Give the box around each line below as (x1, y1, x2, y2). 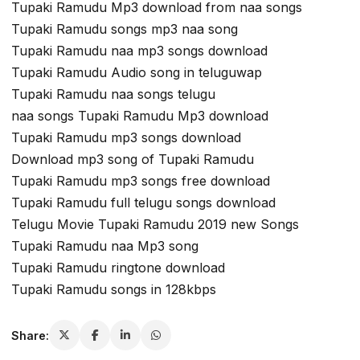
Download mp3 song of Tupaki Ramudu (11, 151, 254, 168)
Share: (11, 328, 49, 342)
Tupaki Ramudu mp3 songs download (11, 129, 241, 146)
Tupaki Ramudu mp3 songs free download (11, 173, 270, 190)
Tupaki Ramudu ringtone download (11, 260, 225, 276)
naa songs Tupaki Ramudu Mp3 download (11, 108, 268, 125)
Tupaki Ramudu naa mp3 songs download (11, 43, 268, 59)
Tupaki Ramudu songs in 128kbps (11, 281, 216, 298)
